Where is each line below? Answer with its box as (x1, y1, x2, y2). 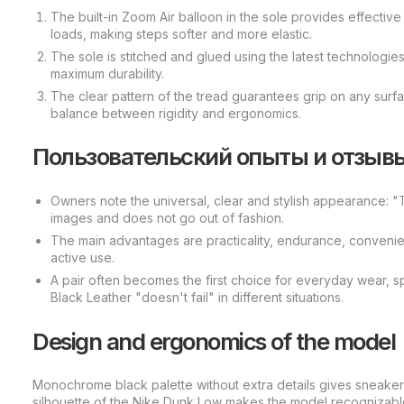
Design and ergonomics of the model (32, 326, 395, 355)
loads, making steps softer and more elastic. (50, 25, 312, 41)
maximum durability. (50, 65, 164, 81)
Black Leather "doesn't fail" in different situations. (50, 289, 344, 305)
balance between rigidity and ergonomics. (50, 105, 301, 121)
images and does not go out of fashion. (50, 209, 284, 225)
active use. (50, 249, 115, 265)
